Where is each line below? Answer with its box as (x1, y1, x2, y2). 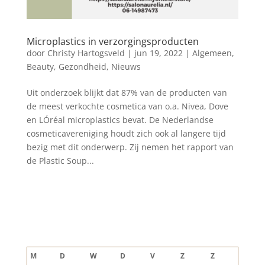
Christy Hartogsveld (47, 47, 125, 59)
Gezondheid (58, 61, 106, 73)
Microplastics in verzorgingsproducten (26, 35, 199, 49)
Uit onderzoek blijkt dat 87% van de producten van (26, 87, 227, 99)
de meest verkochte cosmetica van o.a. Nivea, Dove (26, 101, 228, 112)
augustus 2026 (107, 235, 157, 244)
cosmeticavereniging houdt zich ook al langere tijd (26, 128, 226, 140)
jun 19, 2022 (134, 47, 183, 59)
